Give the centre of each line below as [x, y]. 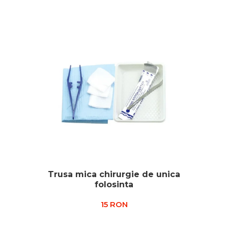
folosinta [114, 184]
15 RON [114, 204]
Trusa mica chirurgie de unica [114, 174]
